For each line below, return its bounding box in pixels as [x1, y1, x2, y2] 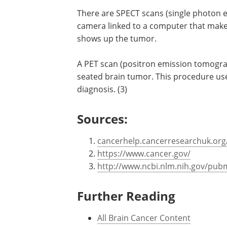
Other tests [77, 21, 145, 37]
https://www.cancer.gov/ [97, 186, 191, 197]
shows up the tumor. [77, 71, 157, 82]
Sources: [77, 148, 128, 165]
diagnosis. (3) [77, 122, 127, 133]
